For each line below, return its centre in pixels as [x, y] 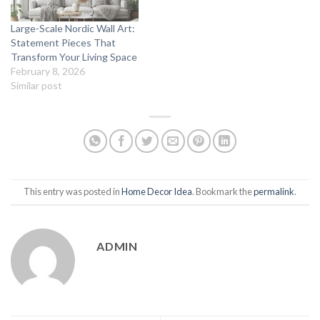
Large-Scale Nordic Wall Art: [73, 28]
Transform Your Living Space [74, 56]
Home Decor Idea [157, 192]
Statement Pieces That [63, 42]
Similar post [36, 85]
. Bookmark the [223, 192]
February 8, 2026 [48, 71]
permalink [274, 192]
